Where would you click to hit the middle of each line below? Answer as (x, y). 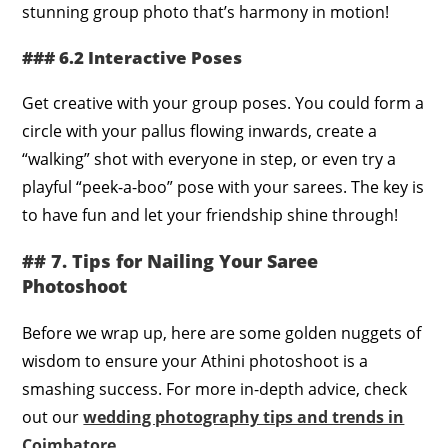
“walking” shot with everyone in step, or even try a (209, 158)
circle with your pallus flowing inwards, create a (200, 130)
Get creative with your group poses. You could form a (223, 102)
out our (53, 416)
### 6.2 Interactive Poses (132, 57)
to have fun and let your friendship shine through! (210, 214)
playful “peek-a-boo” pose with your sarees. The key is (223, 186)
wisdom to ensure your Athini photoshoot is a (195, 360)
